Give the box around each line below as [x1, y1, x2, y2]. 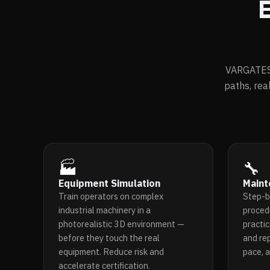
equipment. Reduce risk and [58, 245, 164, 257]
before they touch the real [58, 231, 160, 243]
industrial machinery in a [58, 204, 151, 216]
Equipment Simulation [58, 177, 160, 189]
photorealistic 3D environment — [58, 218, 184, 230]
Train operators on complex [58, 190, 163, 202]
